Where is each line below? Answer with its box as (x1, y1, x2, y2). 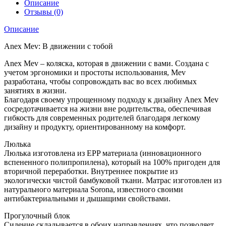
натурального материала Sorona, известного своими (4, 185, 183, 194)
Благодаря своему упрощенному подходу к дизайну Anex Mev (4, 95, 218, 104)
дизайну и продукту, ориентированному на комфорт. (4, 123, 186, 132)
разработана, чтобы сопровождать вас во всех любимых (4, 77, 197, 86)
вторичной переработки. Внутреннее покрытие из (4, 167, 178, 176)
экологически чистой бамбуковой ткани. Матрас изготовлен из (4, 176, 221, 185)
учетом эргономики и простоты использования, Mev (4, 68, 186, 77)
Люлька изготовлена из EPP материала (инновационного (4, 149, 201, 158)
